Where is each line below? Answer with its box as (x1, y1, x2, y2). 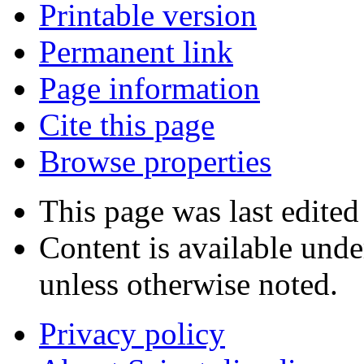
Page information (39, 71, 260, 106)
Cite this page (39, 107, 214, 143)
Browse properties (39, 144, 271, 180)
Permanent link (39, 34, 233, 70)
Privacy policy (39, 316, 225, 352)
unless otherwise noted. (39, 266, 338, 302)
